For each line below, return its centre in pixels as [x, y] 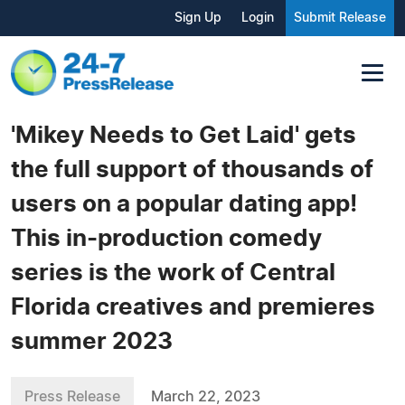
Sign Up [198, 18]
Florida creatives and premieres [193, 307]
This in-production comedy [166, 238]
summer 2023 [92, 341]
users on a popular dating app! [184, 204]
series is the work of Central [173, 273]
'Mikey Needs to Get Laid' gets [184, 135]
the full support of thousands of [192, 170]
